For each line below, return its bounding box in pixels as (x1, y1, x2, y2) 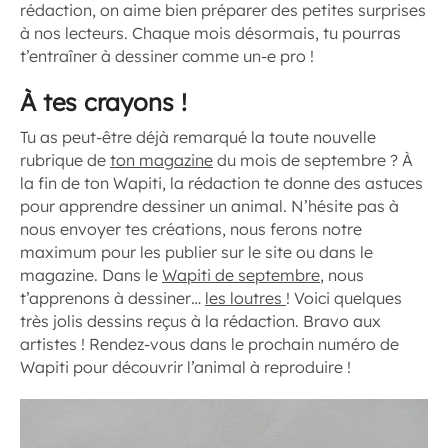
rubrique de (20, 149, 110, 170)
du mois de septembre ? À (213, 149, 413, 170)
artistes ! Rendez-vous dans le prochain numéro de (20, 333, 399, 354)
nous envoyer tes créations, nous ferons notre (20, 218, 362, 239)
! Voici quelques (286, 287, 402, 308)
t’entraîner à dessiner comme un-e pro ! (20, 45, 314, 66)
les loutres (205, 287, 286, 308)
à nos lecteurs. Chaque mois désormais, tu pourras (20, 22, 401, 43)
